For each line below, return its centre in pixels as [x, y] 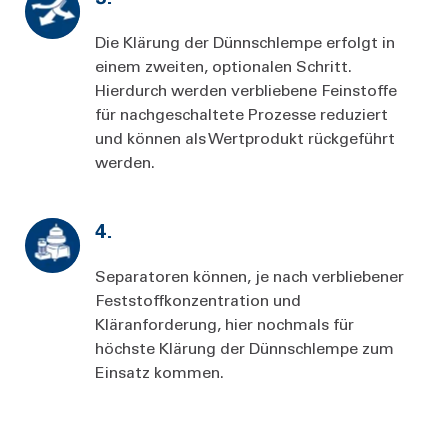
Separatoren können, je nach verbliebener [249, 275]
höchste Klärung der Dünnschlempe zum [244, 347]
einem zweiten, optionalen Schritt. [223, 65]
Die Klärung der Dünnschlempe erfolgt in [245, 41]
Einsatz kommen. [161, 371]
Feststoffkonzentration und [198, 299]
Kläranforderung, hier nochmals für [224, 323]
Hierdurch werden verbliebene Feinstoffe [246, 89]
